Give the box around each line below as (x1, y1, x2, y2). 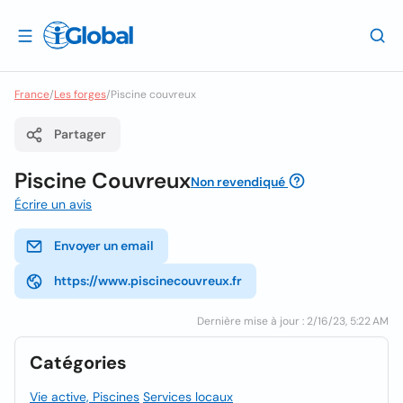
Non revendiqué (191, 174, 285, 190)
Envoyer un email (54, 237, 154, 254)
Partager (54, 126, 106, 142)
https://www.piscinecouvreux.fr (54, 273, 242, 289)
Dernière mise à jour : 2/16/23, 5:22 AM (197, 314, 389, 328)
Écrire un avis (14, 196, 92, 212)
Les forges (54, 87, 106, 102)
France (14, 87, 49, 102)
